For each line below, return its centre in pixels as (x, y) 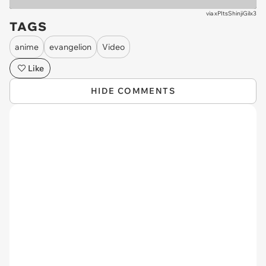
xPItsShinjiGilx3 (235, 13)
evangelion (70, 47)
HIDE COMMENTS (133, 91)
